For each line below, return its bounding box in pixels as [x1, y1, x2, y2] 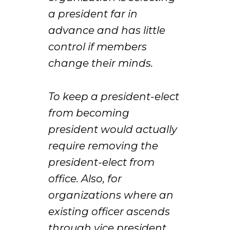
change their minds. [48, 57, 154, 70]
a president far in [48, 8, 138, 21]
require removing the [48, 139, 159, 152]
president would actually [48, 123, 178, 136]
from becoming [48, 106, 130, 119]
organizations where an [48, 188, 174, 201]
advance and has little [48, 24, 166, 37]
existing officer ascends [48, 205, 170, 218]
